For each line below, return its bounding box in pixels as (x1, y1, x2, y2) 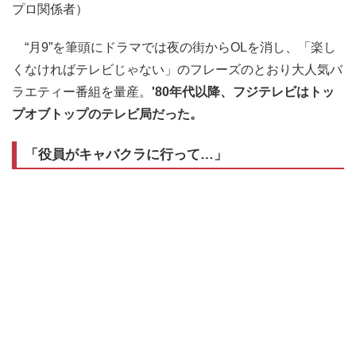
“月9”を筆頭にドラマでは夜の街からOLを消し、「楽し (12, 41, 336, 54)
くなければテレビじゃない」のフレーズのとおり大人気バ (12, 63, 342, 76)
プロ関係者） (12, 2, 88, 16)
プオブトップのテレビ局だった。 (12, 107, 203, 121)
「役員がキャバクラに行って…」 (25, 147, 227, 162)
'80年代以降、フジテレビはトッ (152, 85, 335, 99)
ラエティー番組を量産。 (12, 85, 152, 99)
